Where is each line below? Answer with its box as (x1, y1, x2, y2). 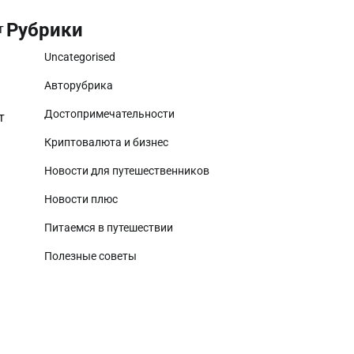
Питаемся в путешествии (44, 221, 173, 234)
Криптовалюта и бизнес (44, 136, 168, 149)
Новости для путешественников (44, 164, 209, 177)
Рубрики (6, 19, 83, 41)
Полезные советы (44, 250, 137, 262)
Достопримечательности (44, 107, 175, 120)
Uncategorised (44, 51, 115, 63)
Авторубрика (44, 79, 113, 92)
